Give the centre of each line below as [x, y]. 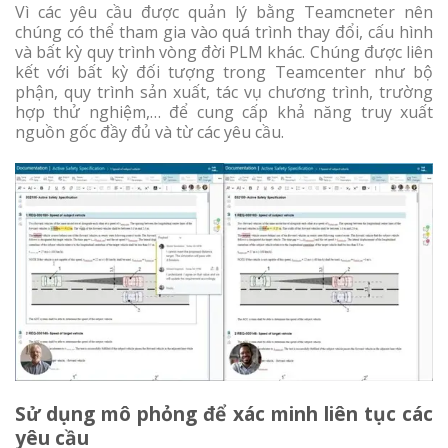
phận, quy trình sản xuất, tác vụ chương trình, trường [224, 92]
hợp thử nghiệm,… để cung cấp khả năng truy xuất [224, 112]
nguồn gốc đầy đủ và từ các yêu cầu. [149, 132]
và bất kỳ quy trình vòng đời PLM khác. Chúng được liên [224, 52]
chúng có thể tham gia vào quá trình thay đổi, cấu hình [224, 32]
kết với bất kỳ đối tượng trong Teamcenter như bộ [224, 72]
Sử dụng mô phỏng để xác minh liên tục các [224, 413]
